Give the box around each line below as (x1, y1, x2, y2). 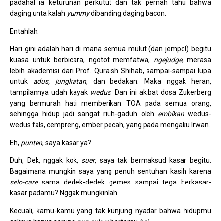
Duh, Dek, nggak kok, (10, 156, 82, 164)
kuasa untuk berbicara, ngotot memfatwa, (10, 56, 154, 64)
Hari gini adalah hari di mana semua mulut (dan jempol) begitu (10, 45, 211, 53)
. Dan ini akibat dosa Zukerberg (110, 88, 211, 96)
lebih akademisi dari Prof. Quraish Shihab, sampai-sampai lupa (10, 67, 211, 74)
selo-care (10, 178, 37, 186)
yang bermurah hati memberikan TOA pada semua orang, (10, 99, 211, 107)
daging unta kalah (10, 9, 67, 17)
